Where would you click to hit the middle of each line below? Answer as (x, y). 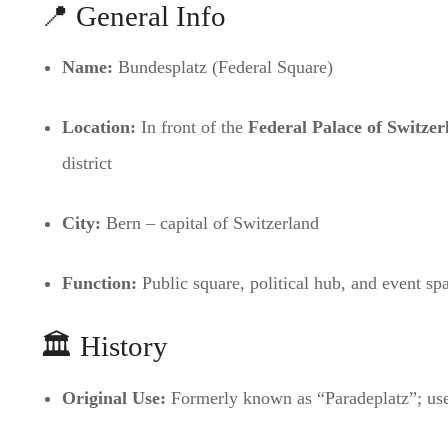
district (86, 163)
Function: (99, 283)
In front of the (191, 127)
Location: (98, 127)
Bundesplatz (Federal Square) (222, 67)
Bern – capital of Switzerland (209, 223)
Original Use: (113, 397)
